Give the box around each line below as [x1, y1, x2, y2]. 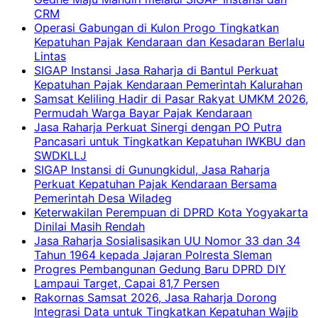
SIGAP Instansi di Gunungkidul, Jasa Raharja [34, 163, 270, 177]
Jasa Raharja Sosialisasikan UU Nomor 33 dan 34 [34, 234, 300, 248]
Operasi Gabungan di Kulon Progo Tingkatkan [34, 21, 279, 35]
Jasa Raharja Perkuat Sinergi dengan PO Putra [34, 120, 282, 135]
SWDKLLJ [34, 148, 87, 163]
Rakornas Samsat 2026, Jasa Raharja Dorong [34, 290, 277, 305]
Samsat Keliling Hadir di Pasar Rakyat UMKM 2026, [34, 92, 308, 106]
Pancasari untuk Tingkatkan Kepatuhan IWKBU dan [34, 134, 305, 149]
